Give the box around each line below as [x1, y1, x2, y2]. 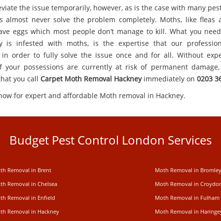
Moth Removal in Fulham [155, 194, 220, 201]
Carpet [40, 74, 63, 83]
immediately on [141, 74, 197, 83]
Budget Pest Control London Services [9, 132, 212, 148]
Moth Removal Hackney [64, 74, 142, 83]
